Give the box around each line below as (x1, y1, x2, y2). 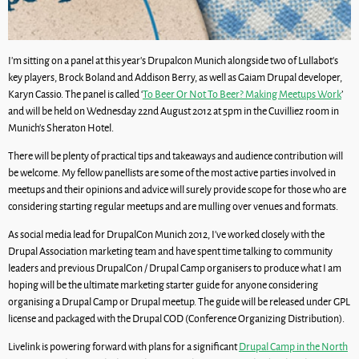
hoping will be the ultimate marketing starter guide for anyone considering (8, 277, 318, 292)
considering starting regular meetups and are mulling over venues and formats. (8, 199, 338, 213)
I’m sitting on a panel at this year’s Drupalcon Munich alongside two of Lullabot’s (8, 53, 338, 67)
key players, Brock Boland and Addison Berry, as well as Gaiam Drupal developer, (8, 70, 342, 84)
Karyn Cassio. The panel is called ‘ (8, 87, 143, 101)
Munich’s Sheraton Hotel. (8, 120, 114, 135)
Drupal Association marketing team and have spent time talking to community (8, 244, 333, 258)
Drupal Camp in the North (239, 339, 348, 353)
